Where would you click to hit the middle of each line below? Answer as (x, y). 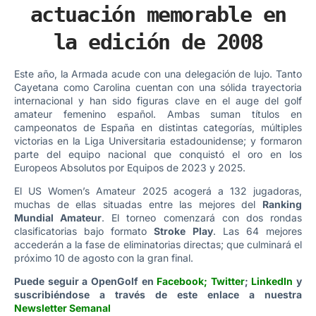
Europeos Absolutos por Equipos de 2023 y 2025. (130, 167)
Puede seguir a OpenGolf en (86, 281)
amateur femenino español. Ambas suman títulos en (158, 114)
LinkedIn (272, 281)
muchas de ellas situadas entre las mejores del (138, 204)
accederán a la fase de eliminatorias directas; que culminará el (158, 244)
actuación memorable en (158, 14)
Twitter (227, 281)
